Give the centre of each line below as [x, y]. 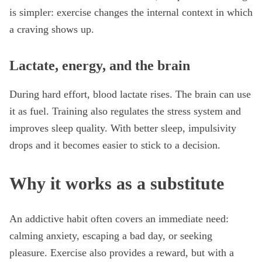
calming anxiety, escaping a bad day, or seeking [111, 236]
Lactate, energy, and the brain [100, 65]
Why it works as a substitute [117, 183]
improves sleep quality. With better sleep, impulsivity [123, 128]
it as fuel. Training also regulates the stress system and [125, 111]
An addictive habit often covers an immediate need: [119, 219]
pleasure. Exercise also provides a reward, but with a [122, 253]
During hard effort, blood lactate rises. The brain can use [130, 94]
